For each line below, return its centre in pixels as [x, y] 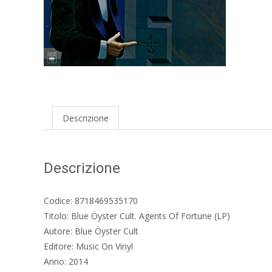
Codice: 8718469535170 [91, 200]
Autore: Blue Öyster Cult [91, 231]
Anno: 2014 [66, 261]
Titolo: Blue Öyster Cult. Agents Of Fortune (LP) [137, 216]
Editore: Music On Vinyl [88, 246]
